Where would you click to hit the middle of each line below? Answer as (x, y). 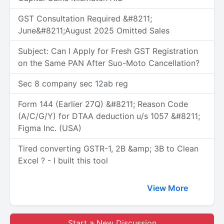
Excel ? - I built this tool (63, 160)
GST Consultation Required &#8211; (85, 18)
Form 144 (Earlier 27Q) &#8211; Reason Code (103, 104)
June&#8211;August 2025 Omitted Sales (94, 30)
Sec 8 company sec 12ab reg (73, 83)
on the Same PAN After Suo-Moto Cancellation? (109, 63)
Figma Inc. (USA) (50, 128)
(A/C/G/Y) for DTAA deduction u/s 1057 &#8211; (109, 116)
